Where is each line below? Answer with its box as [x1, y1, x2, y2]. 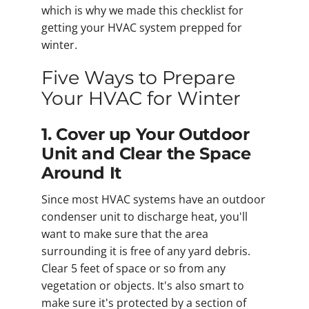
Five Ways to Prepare [41, 66, 235, 89]
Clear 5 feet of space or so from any [41, 261, 226, 277]
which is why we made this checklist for [41, 2, 243, 18]
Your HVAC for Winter [41, 86, 241, 110]
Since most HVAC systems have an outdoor [41, 192, 266, 208]
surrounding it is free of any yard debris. [41, 243, 250, 259]
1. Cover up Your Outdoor [41, 124, 250, 145]
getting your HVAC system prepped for [41, 19, 242, 35]
